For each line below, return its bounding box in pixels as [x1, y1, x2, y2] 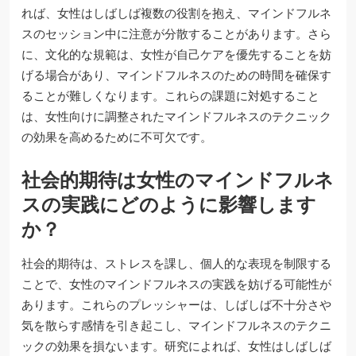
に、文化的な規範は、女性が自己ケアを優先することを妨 [21, 45, 331, 63]
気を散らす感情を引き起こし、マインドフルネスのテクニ [21, 316, 331, 334]
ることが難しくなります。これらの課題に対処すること [21, 87, 319, 104]
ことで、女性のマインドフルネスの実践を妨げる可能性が [21, 275, 331, 292]
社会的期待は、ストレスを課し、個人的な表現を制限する [21, 254, 331, 272]
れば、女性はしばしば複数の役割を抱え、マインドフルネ [21, 4, 331, 21]
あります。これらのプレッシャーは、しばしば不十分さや [21, 296, 331, 313]
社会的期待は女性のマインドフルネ [21, 167, 334, 192]
